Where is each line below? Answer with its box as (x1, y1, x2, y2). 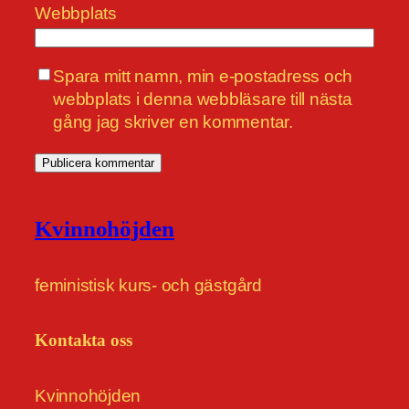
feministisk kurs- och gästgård (35, 275, 262, 295)
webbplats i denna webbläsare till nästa (53, 89, 352, 109)
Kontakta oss (35, 330, 132, 350)
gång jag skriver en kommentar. (53, 111, 293, 131)
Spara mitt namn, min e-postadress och (53, 66, 353, 86)
